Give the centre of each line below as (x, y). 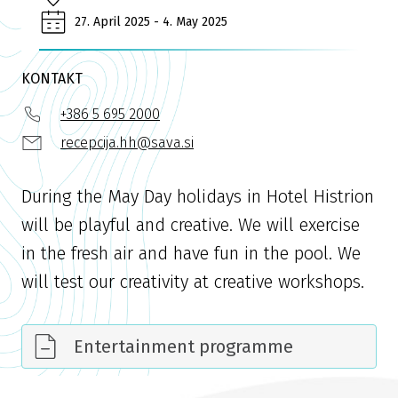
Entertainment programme (183, 346)
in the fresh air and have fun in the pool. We (191, 253)
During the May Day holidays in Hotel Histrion (198, 196)
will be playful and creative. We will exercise (191, 224)
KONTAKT (52, 78)
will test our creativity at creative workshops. (193, 281)
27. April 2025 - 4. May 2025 (151, 21)
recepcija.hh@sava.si (127, 142)
